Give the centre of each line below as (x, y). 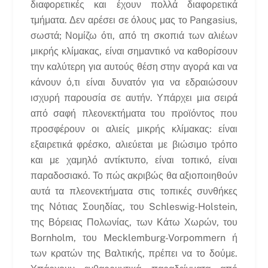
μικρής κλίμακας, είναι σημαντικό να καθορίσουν (134, 51)
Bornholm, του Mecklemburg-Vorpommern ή (134, 238)
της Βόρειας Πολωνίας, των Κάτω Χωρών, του (134, 223)
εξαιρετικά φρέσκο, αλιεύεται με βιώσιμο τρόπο (134, 145)
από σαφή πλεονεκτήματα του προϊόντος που (134, 114)
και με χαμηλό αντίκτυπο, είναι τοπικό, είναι (134, 160)
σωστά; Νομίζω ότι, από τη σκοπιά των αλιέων (134, 36)
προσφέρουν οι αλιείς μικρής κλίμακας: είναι (134, 129)
